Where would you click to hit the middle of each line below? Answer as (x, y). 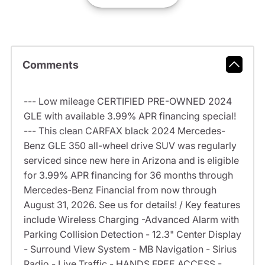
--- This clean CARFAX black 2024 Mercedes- (124, 131)
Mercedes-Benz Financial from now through (120, 190)
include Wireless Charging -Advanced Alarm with (131, 220)
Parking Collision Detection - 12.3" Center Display (132, 235)
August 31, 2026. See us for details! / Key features (132, 205)
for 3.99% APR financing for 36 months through (128, 175)
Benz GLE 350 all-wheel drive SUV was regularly (130, 146)
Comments (50, 64)
